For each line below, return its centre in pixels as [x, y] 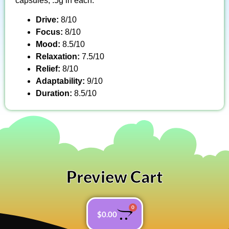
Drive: [48, 20]
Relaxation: [59, 57]
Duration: [55, 94]
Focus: [49, 32]
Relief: [49, 69]
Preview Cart [114, 177]
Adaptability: [61, 81]
